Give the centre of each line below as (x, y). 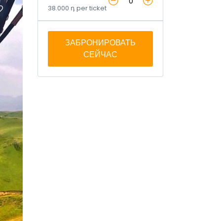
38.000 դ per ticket (77, 8)
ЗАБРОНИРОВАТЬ (100, 43)
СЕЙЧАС (100, 55)
